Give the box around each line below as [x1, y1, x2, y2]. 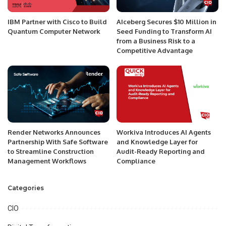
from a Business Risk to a [117, 36, 195, 45]
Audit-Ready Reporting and [117, 147, 205, 155]
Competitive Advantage [117, 46, 193, 54]
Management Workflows [8, 156, 86, 165]
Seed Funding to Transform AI [117, 27, 212, 35]
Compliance [117, 156, 155, 165]
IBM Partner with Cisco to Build [8, 17, 107, 26]
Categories [8, 184, 44, 192]
